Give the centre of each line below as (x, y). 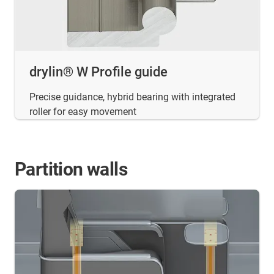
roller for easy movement (83, 112)
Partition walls (71, 169)
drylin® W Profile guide (98, 72)
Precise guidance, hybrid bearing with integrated (132, 97)
